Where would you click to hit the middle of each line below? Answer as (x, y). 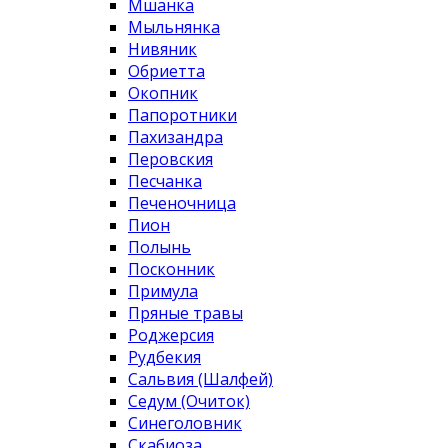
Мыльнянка (174, 27)
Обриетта (166, 71)
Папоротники (182, 115)
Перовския (170, 159)
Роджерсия (171, 335)
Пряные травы (185, 313)
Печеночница (182, 203)
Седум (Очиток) (189, 401)
